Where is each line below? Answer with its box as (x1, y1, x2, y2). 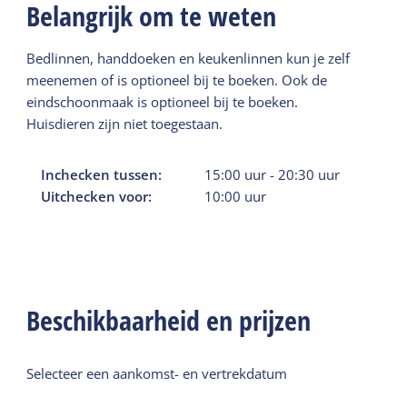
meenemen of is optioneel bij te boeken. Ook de (26, 71, 328, 90)
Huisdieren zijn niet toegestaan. (26, 114, 223, 134)
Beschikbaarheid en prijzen (26, 301, 312, 339)
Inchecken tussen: (41, 165, 163, 184)
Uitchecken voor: (41, 187, 153, 206)
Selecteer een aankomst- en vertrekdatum (26, 363, 288, 382)
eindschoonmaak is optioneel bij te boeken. (26, 93, 299, 112)
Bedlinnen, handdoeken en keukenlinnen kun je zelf (26, 49, 351, 68)
